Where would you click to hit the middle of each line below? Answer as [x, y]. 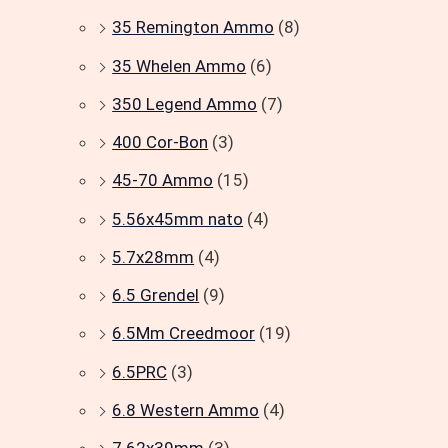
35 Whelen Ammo [179, 65]
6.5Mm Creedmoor [184, 333]
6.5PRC [140, 371]
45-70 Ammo [163, 180]
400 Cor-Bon [160, 142]
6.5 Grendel [156, 295]
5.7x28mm [153, 256]
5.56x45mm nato [178, 218]
